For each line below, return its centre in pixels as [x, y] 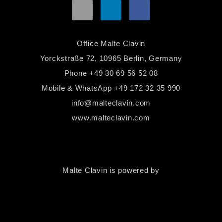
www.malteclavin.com [111, 118]
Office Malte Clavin [111, 44]
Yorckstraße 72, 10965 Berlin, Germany [111, 58]
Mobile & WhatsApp [78, 88]
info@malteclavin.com [111, 103]
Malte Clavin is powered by [111, 170]
